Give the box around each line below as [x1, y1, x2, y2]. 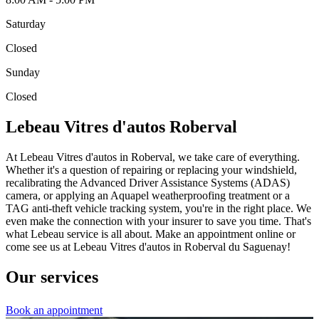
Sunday [6, 66, 40, 79]
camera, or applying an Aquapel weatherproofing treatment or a [6, 189, 290, 202]
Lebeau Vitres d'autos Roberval [6, 117, 237, 137]
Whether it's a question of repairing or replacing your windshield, [6, 163, 297, 176]
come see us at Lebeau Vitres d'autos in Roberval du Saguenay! [6, 240, 291, 253]
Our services [6, 267, 98, 286]
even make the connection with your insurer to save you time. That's [6, 214, 311, 227]
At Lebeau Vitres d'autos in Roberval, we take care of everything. [6, 150, 300, 163]
